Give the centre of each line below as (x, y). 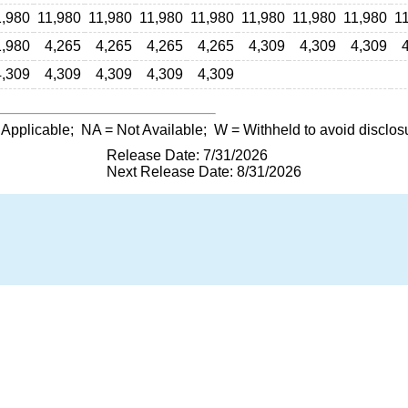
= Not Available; (158, 130)
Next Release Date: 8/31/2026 (204, 172)
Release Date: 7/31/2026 (187, 155)
